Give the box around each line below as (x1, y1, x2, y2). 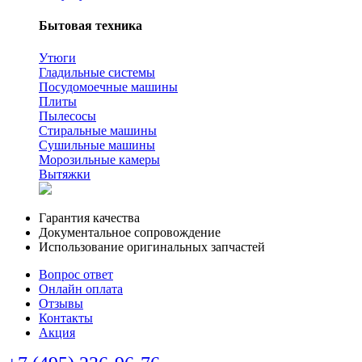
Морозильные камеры (39, 152, 160, 166)
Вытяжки (39, 166, 90, 181)
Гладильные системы (39, 65, 155, 79)
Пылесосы (39, 108, 96, 123)
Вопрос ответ (39, 267, 113, 281)
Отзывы (39, 296, 83, 310)
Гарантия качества (39, 210, 140, 225)
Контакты (39, 310, 93, 325)
